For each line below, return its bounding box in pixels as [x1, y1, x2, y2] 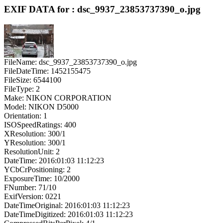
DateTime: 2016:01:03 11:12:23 [4, 156, 104, 165]
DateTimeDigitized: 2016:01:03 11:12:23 [4, 210, 133, 219]
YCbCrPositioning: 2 [4, 165, 71, 174]
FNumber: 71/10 [4, 183, 56, 192]
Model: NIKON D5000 [4, 102, 79, 111]
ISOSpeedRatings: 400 [4, 120, 76, 129]
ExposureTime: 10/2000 [4, 174, 80, 183]
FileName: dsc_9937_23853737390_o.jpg [4, 57, 137, 66]
